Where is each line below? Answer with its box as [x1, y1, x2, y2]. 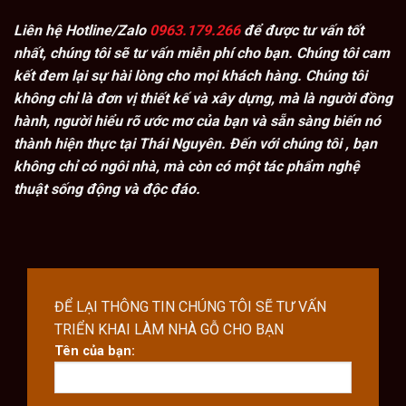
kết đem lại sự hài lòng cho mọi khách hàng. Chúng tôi [14, 67, 367, 85]
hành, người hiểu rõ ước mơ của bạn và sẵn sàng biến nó [14, 112, 381, 130]
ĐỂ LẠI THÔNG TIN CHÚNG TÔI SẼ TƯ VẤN [54, 298, 326, 316]
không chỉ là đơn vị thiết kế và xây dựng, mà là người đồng [14, 90, 392, 108]
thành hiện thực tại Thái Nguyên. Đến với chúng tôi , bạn [14, 135, 377, 153]
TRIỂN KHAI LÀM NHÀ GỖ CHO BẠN [54, 321, 287, 339]
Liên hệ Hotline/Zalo [14, 22, 150, 40]
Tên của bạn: [54, 343, 135, 360]
